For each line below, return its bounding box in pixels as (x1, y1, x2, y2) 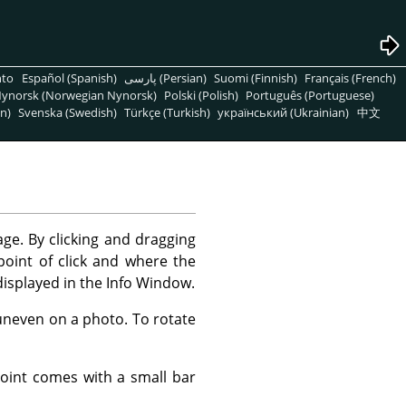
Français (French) (304, 69, 397, 86)
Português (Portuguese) (246, 86, 375, 103)
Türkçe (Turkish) (124, 103, 211, 121)
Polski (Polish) (164, 86, 239, 103)
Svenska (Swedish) (18, 103, 118, 121)
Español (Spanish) (21, 69, 117, 86)
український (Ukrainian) (217, 103, 350, 121)
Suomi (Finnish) (213, 69, 297, 86)
